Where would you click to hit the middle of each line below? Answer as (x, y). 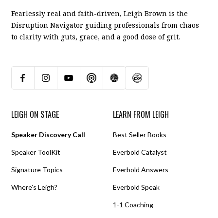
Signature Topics (37, 169)
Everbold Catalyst (140, 152)
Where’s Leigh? (34, 187)
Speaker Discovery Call (48, 134)
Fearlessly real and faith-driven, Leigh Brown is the (100, 13)
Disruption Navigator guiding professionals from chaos (105, 25)
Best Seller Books (140, 134)
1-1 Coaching (133, 204)
